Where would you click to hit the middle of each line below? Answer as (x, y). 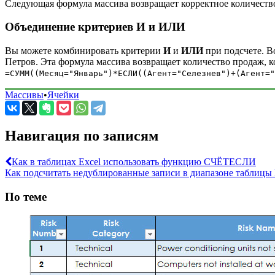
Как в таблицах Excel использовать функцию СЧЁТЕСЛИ (134, 161)
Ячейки (63, 95)
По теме (26, 196)
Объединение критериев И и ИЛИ (95, 27)
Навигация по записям (82, 135)
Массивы (24, 95)
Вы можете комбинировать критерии (84, 51)
